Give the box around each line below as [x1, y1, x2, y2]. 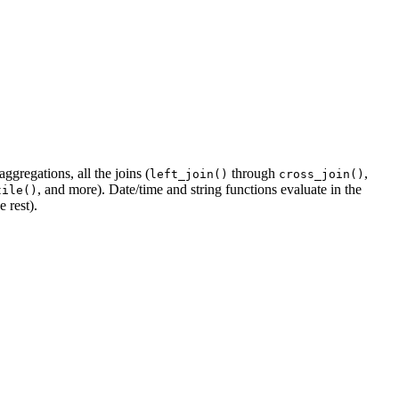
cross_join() [279, 167, 364, 182]
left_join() [150, 167, 228, 182]
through [228, 166, 279, 182]
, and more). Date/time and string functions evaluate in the [37, 182, 362, 198]
